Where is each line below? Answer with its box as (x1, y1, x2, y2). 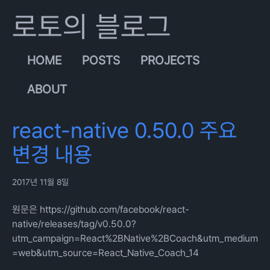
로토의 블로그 (12, 10, 171, 43)
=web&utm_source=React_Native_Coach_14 (12, 247, 199, 259)
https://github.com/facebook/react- (40, 204, 189, 215)
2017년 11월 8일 (12, 177, 69, 187)
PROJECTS (140, 53, 199, 67)
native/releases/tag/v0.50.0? (12, 218, 136, 230)
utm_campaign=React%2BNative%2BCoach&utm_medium (12, 233, 258, 244)
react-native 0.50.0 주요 (12, 118, 237, 143)
